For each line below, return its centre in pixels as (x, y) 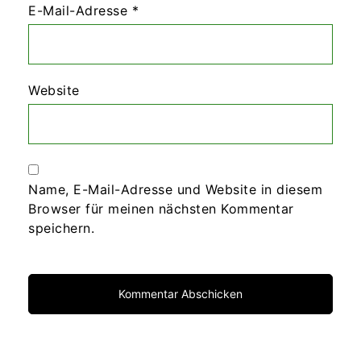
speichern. (61, 228)
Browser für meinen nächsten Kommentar (161, 208)
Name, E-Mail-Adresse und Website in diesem (175, 189)
